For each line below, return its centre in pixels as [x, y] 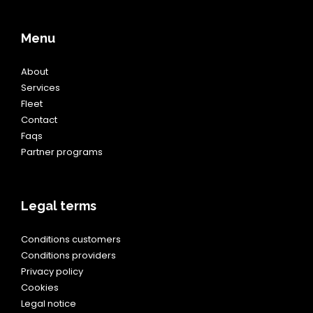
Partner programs [62, 152]
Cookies [40, 287]
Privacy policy [52, 271]
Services [41, 88]
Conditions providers [68, 255]
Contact [39, 120]
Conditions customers [71, 239]
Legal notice [49, 304]
